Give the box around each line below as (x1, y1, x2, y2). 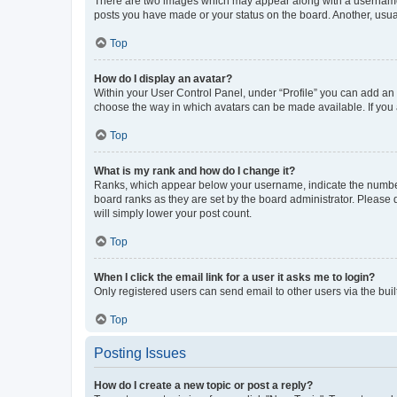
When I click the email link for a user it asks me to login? (94, 271, 375, 284)
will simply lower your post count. (94, 207, 252, 220)
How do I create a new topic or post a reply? (94, 379, 313, 392)
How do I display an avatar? (94, 73, 232, 85)
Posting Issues (94, 346, 186, 361)
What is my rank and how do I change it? (94, 165, 295, 177)
